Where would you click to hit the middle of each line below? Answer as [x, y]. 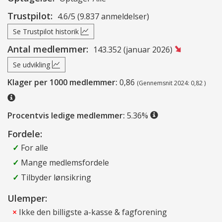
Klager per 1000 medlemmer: [62, 82]
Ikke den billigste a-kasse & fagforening [92, 212]
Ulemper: [27, 198]
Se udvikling [32, 64]
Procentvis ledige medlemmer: [66, 115]
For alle [33, 147]
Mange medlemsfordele [64, 162]
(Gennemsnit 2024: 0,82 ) [171, 83]
